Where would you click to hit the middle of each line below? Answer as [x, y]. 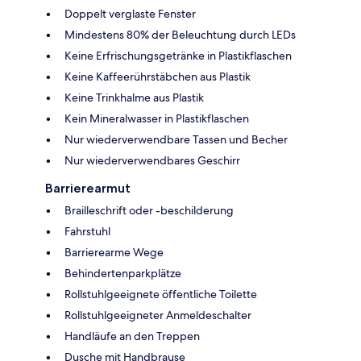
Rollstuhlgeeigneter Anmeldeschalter [158, 315]
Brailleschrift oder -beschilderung [149, 211]
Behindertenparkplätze [123, 274]
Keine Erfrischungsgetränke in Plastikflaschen [178, 56]
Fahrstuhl [87, 232]
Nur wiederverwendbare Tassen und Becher [176, 140]
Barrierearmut [88, 189]
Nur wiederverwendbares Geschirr [152, 161]
